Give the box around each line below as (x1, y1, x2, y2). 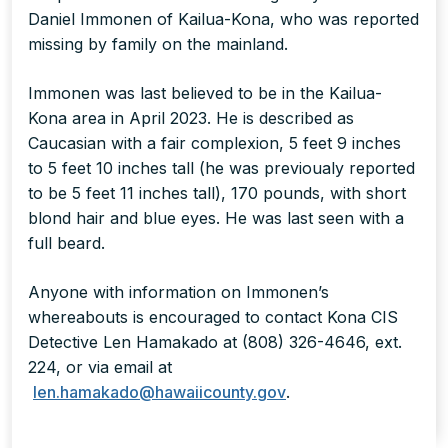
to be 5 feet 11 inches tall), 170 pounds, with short (28, 183, 406, 204)
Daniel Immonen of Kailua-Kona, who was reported (28, 9, 419, 30)
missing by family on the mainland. (28, 34, 288, 55)
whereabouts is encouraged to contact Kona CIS (28, 307, 398, 328)
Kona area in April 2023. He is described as (28, 108, 354, 129)
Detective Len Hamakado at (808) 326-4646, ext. (28, 332, 402, 353)
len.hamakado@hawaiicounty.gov (33, 382, 286, 403)
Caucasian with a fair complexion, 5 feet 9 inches (28, 133, 401, 154)
